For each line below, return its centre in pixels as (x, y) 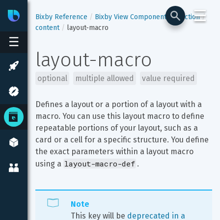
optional (52, 78)
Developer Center (81, 15)
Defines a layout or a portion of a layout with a (120, 104)
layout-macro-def (100, 164)
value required (168, 78)
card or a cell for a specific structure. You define (123, 140)
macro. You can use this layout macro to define (121, 116)
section (189, 17)
